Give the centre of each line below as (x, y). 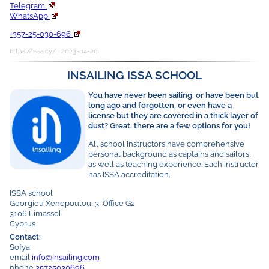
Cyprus (23, 223)
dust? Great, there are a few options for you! (169, 125)
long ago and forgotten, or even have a (160, 105)
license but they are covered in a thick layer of (173, 115)
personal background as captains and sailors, (169, 154)
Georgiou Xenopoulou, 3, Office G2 (72, 203)
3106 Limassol (35, 213)
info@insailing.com (66, 257)
